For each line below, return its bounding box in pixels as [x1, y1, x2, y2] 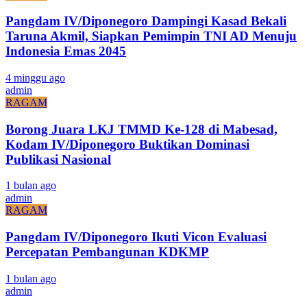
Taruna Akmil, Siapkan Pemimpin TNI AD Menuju [5, 29, 297, 44]
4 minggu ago [5, 72, 65, 84]
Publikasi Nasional [5, 151, 111, 167]
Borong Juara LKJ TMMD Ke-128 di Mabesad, [5, 121, 278, 136]
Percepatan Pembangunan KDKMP [5, 245, 209, 260]
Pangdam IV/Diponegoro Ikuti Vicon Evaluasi [5, 230, 267, 245]
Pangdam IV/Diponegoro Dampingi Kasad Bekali [5, 14, 286, 29]
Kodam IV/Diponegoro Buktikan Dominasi [5, 136, 249, 151]
